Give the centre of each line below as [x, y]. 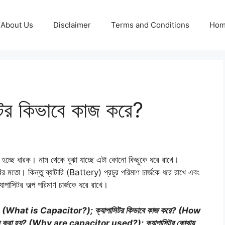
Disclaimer [72, 25]
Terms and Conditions [150, 25]
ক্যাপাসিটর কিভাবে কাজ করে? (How [148, 210]
